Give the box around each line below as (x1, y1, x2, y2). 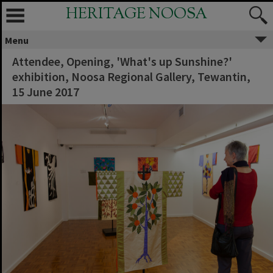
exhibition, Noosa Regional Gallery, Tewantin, (12, 69, 250, 84)
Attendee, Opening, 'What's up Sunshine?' (12, 54, 232, 69)
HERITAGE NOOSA (66, 4, 207, 26)
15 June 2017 (12, 84, 79, 99)
